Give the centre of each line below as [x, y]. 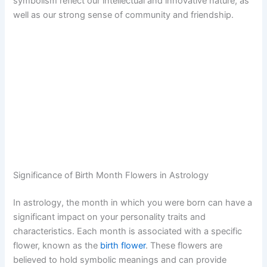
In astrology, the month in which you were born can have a [133, 203]
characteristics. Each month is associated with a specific [128, 231]
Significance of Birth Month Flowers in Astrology [111, 176]
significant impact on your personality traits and [110, 217]
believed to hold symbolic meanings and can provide [120, 260]
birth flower [123, 246]
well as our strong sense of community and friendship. [124, 15]
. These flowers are [184, 246]
